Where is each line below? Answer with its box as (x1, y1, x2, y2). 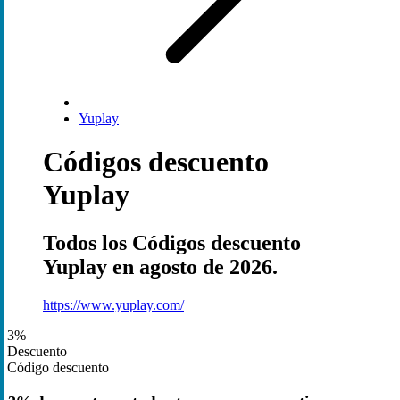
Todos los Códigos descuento (43, 230, 301, 254)
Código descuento (7, 359, 109, 375)
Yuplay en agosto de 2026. (43, 254, 278, 279)
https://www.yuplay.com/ (43, 296, 184, 312)
